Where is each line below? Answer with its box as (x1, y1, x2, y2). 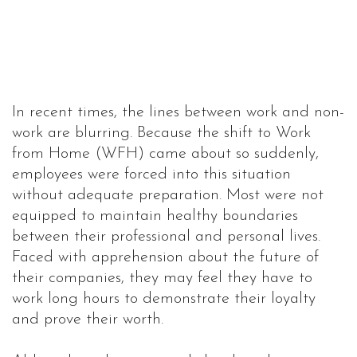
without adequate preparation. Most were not (12, 187, 324, 204)
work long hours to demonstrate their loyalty (12, 291, 316, 308)
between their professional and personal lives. (12, 229, 320, 245)
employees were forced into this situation (12, 167, 291, 183)
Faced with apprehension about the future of (12, 249, 319, 266)
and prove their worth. (12, 312, 163, 328)
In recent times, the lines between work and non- (12, 104, 344, 121)
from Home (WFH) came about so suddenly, (12, 146, 319, 163)
